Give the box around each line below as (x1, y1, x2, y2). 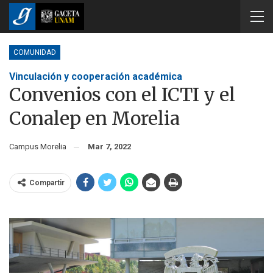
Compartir (29, 179, 65, 187)
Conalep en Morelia (9, 107, 180, 130)
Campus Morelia (9, 142, 72, 151)
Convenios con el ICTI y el (9, 83, 235, 106)
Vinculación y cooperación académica (9, 71, 182, 82)
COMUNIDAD (13, 48, 56, 57)
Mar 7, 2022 (88, 142, 131, 151)
